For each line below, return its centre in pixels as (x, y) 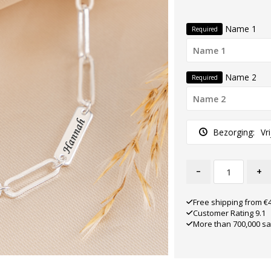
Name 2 (241, 77)
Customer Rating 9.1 (229, 213)
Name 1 (241, 29)
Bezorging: (234, 132)
